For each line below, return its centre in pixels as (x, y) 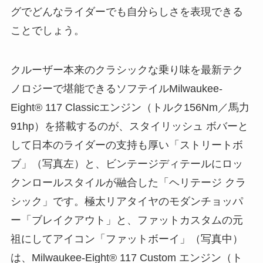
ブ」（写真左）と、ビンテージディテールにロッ (127, 164)
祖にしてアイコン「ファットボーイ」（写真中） (127, 239)
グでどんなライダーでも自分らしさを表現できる (127, 11)
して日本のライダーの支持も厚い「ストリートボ (127, 145)
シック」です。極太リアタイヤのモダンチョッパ (127, 202)
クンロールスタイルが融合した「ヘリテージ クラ (128, 183)
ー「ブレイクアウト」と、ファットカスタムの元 (127, 220)
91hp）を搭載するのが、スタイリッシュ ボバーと (129, 127)
